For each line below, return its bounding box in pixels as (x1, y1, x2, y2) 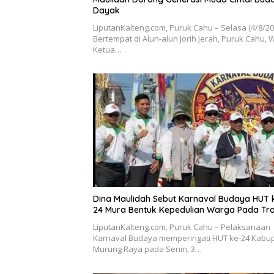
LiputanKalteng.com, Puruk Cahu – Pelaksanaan (93, 221, 270, 232)
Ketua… (93, 44, 122, 56)
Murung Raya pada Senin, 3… (93, 243, 202, 254)
